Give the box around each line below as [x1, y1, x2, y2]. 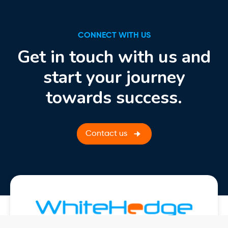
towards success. [46, 85, 182, 109]
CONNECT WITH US [77, 31, 151, 40]
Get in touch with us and [17, 45, 211, 69]
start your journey [43, 65, 185, 89]
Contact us [85, 129, 131, 138]
